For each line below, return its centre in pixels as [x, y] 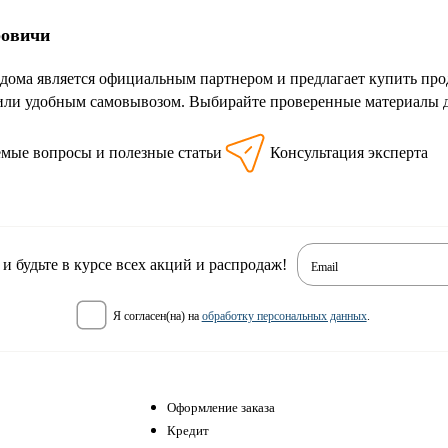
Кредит [188, 430]
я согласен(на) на [161, 316]
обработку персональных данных [284, 316]
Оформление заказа [221, 407]
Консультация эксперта [349, 152]
